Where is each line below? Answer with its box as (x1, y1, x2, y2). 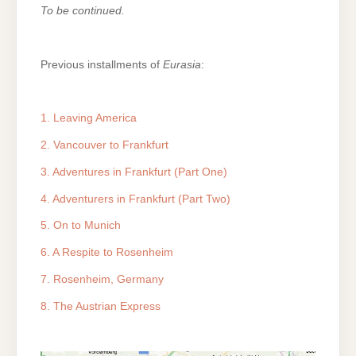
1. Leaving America (41, 112, 137, 125)
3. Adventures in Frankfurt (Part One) (41, 165, 227, 178)
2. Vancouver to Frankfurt (41, 138, 168, 151)
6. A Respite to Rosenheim (41, 246, 173, 259)
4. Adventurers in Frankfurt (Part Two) (41, 192, 230, 205)
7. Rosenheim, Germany (41, 273, 164, 285)
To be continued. (41, 5, 125, 17)
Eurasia (163, 58, 201, 71)
